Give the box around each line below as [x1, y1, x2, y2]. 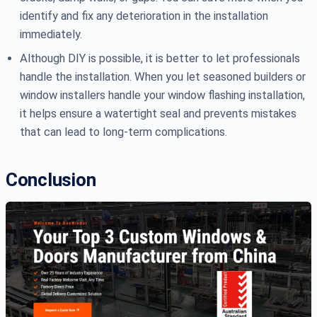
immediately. [20, 28, 82, 42]
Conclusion [6, 169, 96, 191]
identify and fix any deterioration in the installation [20, 9, 268, 23]
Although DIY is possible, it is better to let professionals [20, 52, 300, 66]
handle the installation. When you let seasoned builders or [20, 70, 306, 84]
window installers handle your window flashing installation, [20, 88, 305, 103]
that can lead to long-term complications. [20, 125, 227, 139]
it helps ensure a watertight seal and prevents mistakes [20, 107, 296, 121]
